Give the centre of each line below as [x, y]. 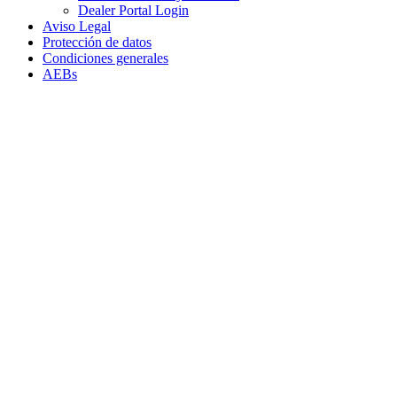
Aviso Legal [77, 26]
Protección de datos [97, 42]
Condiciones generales [105, 58]
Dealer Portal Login [133, 10]
